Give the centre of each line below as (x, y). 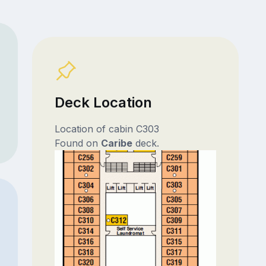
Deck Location (103, 103)
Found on (77, 143)
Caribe (116, 143)
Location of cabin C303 (107, 129)
